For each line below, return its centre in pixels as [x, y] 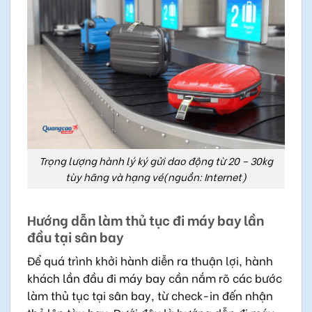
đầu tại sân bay [75, 236]
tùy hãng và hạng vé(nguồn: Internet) [156, 177]
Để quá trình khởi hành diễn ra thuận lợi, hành [150, 260]
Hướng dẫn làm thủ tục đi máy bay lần [146, 220]
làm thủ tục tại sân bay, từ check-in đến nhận [150, 295]
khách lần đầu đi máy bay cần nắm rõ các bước [155, 277]
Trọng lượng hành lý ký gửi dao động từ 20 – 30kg [156, 161]
